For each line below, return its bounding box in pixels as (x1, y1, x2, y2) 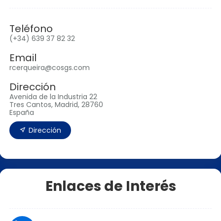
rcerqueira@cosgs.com (9, 63, 90, 73)
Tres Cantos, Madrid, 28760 (9, 100, 103, 110)
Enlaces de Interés (45, 177, 176, 196)
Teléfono (9, 22, 53, 36)
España (9, 108, 34, 118)
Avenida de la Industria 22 (9, 92, 97, 102)
